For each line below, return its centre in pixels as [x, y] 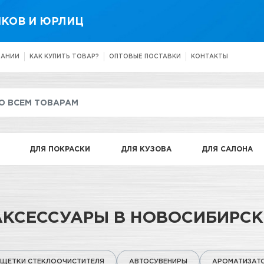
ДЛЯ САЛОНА [227, 148]
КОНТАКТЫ [209, 57]
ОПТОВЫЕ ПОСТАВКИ [145, 57]
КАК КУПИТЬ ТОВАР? [64, 57]
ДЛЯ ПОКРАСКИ [60, 148]
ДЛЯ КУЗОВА [146, 148]
